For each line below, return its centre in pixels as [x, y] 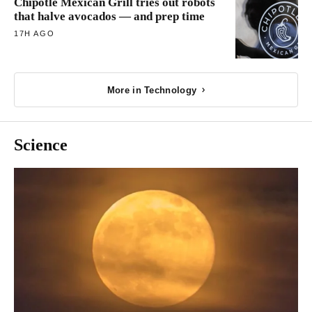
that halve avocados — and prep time [109, 17]
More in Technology [152, 90]
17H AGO [34, 34]
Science [41, 145]
